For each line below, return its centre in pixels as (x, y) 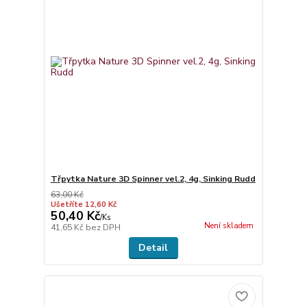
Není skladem (229, 225)
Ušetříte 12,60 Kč (83, 204)
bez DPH (103, 227)
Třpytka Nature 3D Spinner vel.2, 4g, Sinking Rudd (153, 179)
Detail (153, 247)
